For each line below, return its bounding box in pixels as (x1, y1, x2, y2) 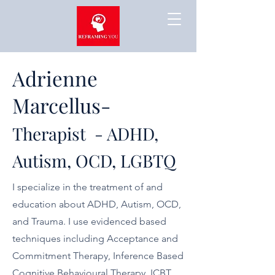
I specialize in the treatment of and (12, 181, 163, 193)
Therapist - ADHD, (12, 122, 158, 145)
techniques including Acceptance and (12, 233, 178, 244)
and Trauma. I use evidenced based (12, 215, 166, 227)
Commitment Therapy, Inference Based (12, 250, 184, 261)
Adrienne (12, 64, 98, 91)
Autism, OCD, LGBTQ (12, 149, 176, 172)
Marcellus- (12, 91, 110, 118)
